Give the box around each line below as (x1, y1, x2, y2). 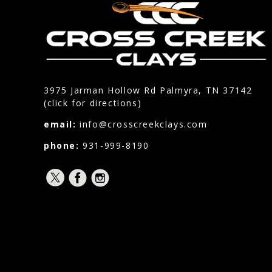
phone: (44, 140, 83, 152)
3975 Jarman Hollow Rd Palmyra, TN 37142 (44, 84, 253, 97)
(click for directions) (44, 97, 142, 109)
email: (44, 118, 80, 131)
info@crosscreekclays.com (80, 118, 208, 131)
